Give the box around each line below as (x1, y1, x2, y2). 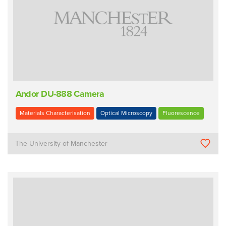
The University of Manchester (15, 139, 108, 148)
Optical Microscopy (100, 109, 152, 117)
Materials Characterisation (19, 109, 90, 117)
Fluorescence (162, 109, 200, 117)
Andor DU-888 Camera (15, 88, 104, 99)
